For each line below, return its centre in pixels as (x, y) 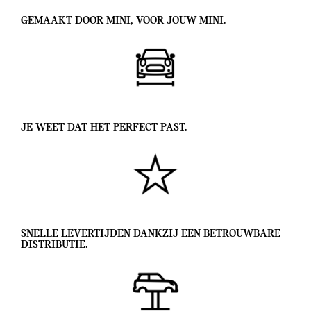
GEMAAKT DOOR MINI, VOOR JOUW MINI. (124, 21)
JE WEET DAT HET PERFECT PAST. (104, 127)
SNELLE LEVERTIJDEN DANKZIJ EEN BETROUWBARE (151, 234)
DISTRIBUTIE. (54, 245)
